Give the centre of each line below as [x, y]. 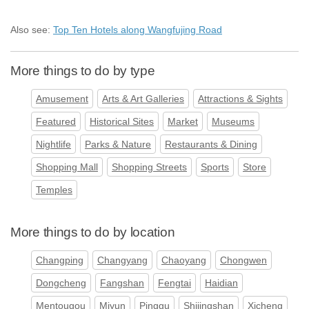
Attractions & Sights [240, 99]
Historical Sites [122, 122]
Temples [54, 190]
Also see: [32, 30]
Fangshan [122, 283]
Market [183, 122]
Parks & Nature [118, 144]
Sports [215, 167]
